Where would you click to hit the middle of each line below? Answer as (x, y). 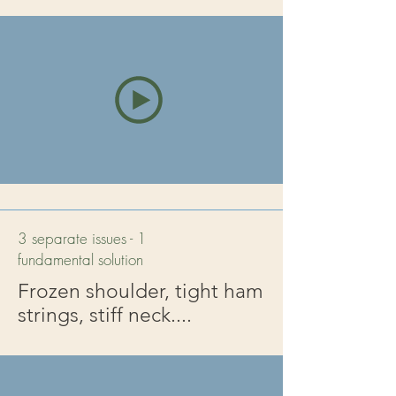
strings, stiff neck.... (105, 315)
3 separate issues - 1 (82, 238)
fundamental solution (80, 259)
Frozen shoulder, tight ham (141, 291)
